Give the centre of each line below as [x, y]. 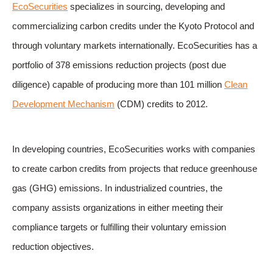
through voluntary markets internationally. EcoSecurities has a [135, 46]
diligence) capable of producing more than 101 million [118, 85]
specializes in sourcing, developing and [146, 7]
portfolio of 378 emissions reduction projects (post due [119, 66]
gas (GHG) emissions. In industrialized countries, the [117, 189]
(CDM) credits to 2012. [161, 105]
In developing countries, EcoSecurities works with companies [134, 150]
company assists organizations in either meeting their [118, 208]
